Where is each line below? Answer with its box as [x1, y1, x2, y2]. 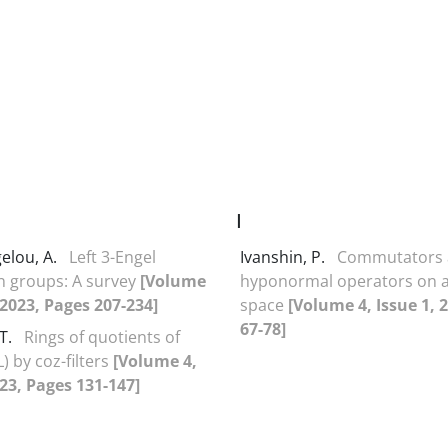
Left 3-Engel [69, 245, 156, 268]
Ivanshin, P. [240, 245, 329, 268]
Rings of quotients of [24, 325, 180, 348]
